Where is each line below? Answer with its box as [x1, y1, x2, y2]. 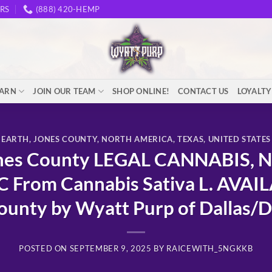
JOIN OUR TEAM [33, 86, 96, 96]
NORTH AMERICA [101, 134, 173, 144]
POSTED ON [19, 243, 70, 254]
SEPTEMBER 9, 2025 [69, 243, 152, 254]
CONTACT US [178, 86, 229, 96]
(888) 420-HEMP [35, 4, 100, 14]
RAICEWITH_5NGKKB [166, 243, 253, 254]
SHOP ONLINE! [112, 86, 170, 96]
